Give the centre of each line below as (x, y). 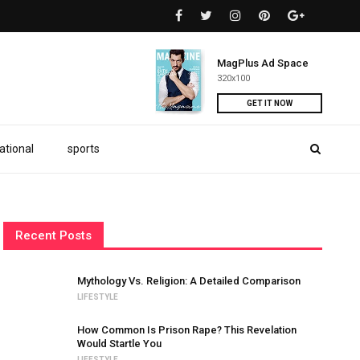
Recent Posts (54, 235)
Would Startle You (120, 344)
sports (83, 149)
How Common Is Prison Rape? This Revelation (187, 330)
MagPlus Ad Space (263, 63)
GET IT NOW (270, 103)
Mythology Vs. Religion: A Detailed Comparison (189, 281)
